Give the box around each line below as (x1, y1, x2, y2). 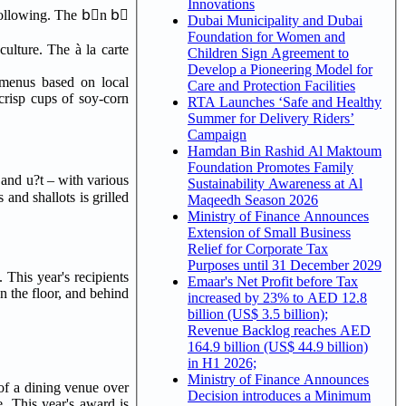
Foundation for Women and (188, 28, 345, 44)
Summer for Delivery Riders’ (188, 110, 354, 126)
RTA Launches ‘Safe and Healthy (188, 93, 382, 110)
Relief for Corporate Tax (188, 240, 328, 256)
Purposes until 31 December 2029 (188, 256, 382, 273)
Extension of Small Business (188, 224, 351, 240)
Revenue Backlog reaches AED (188, 322, 371, 338)
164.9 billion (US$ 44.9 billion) (188, 338, 368, 354)
